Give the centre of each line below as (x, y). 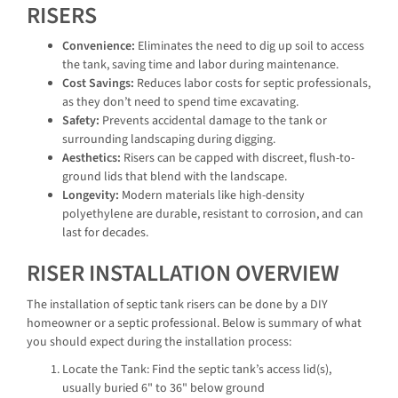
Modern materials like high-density (212, 196)
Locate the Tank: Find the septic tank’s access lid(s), (197, 370)
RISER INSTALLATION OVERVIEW (183, 274)
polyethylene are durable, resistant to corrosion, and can (213, 215)
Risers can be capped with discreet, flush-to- (238, 159)
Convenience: (99, 47)
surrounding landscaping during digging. (169, 140)
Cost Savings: (98, 84)
